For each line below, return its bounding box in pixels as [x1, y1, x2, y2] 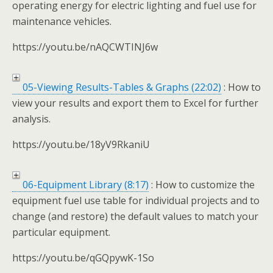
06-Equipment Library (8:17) [20, 178, 149, 191]
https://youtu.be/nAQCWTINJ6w [12, 40, 158, 54]
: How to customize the [149, 178, 255, 191]
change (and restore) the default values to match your [12, 210, 258, 223]
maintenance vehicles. [12, 15, 112, 28]
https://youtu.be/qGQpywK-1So [12, 251, 154, 264]
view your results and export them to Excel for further [12, 96, 258, 110]
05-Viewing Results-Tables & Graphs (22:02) [20, 80, 221, 94]
